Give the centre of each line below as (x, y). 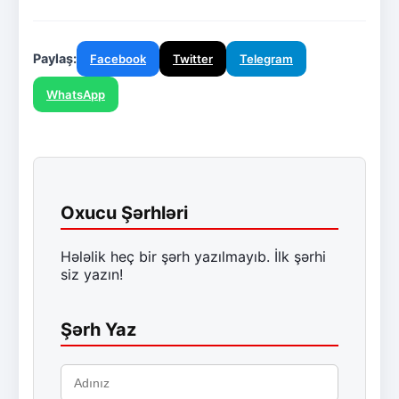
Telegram (266, 58)
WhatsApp (76, 94)
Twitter (193, 58)
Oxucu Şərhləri (124, 212)
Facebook (118, 58)
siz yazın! (92, 274)
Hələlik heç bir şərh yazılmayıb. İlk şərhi (193, 256)
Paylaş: (55, 58)
